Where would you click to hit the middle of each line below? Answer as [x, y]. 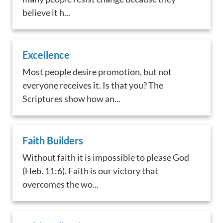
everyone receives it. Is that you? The [93, 85]
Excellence [46, 55]
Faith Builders [53, 141]
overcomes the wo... [61, 184]
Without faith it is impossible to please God [106, 158]
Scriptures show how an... [72, 98]
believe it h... [47, 12]
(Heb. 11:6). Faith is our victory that [91, 171]
